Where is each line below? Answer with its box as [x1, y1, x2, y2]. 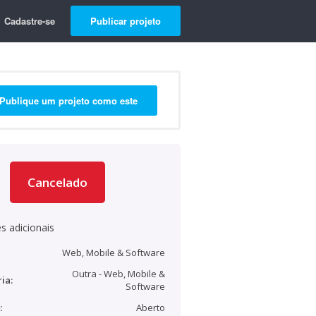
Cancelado [27, 174, 87, 190]
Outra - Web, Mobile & [72, 267, 165, 280]
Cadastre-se [4, 14, 55, 28]
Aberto [136, 301, 165, 314]
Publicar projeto [90, 14, 161, 28]
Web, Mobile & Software [62, 246, 165, 259]
